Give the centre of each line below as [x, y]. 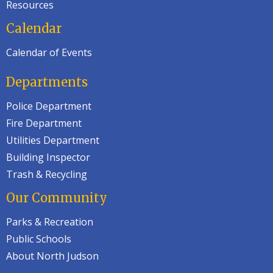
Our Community [57, 198]
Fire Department [44, 123]
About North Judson [52, 256]
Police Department [49, 106]
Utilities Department [53, 140]
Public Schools [39, 239]
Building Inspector [48, 157]
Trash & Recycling [47, 174]
